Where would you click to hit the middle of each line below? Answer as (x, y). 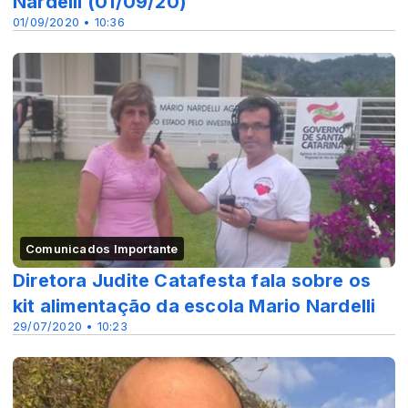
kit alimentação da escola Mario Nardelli (194, 306)
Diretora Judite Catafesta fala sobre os (192, 280)
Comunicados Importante (102, 249)
